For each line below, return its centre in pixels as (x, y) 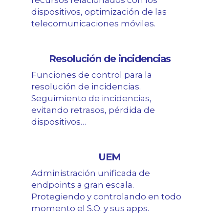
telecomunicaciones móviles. (93, 24)
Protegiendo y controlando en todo (106, 197)
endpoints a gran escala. (83, 185)
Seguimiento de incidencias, (91, 99)
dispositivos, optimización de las (99, 12)
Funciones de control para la (92, 75)
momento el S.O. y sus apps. (90, 208)
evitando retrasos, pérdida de (93, 110)
